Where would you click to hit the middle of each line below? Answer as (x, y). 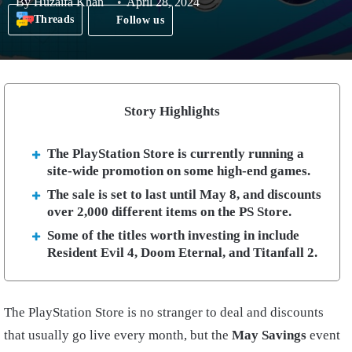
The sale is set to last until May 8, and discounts (184, 194)
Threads (54, 20)
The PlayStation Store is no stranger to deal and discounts (164, 313)
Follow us (140, 20)
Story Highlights (172, 111)
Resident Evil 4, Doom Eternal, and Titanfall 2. (182, 252)
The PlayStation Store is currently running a (176, 153)
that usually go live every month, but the (118, 335)
